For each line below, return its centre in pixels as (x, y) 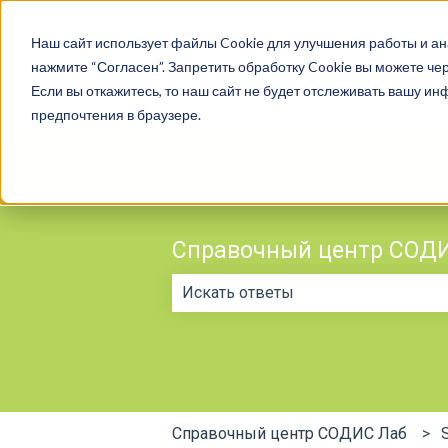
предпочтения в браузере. (115, 114)
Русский (75, 19)
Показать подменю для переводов (237, 19)
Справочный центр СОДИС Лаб (289, 433)
